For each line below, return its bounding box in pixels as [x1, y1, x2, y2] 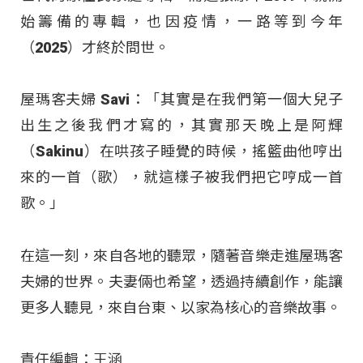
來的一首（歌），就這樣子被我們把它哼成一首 [20, 169, 343, 186]
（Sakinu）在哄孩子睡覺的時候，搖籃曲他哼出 [20, 143, 343, 160]
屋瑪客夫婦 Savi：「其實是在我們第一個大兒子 [20, 91, 343, 109]
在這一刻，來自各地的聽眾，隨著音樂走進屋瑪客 [20, 246, 343, 264]
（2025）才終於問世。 [20, 39, 169, 57]
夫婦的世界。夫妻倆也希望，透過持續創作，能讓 [20, 272, 343, 290]
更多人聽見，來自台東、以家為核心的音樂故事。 [20, 298, 341, 316]
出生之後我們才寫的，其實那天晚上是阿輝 [20, 117, 343, 135]
